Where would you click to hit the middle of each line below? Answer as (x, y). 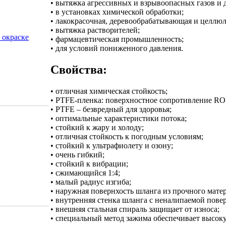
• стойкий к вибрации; (89, 163)
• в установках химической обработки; (117, 12)
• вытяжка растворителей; (95, 30)
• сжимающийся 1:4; (85, 173)
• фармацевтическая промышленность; (117, 39)
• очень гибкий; (77, 154)
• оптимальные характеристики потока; (119, 118)
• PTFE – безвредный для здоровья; (111, 109)
